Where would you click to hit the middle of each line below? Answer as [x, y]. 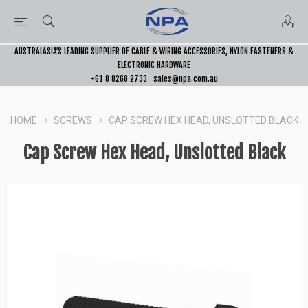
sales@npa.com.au [185, 79]
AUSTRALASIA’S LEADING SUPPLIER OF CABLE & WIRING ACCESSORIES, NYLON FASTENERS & [154, 51]
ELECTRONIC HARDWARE [154, 65]
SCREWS [73, 120]
